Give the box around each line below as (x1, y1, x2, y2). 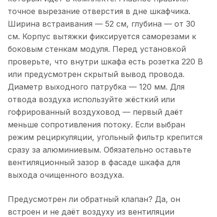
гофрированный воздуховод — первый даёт (8, 107, 183, 117)
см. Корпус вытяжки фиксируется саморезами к (8, 31, 196, 41)
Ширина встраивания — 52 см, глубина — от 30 (8, 18, 195, 29)
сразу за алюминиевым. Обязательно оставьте (8, 144, 191, 155)
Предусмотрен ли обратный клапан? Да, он (8, 194, 180, 204)
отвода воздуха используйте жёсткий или (8, 94, 175, 104)
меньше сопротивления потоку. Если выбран (8, 119, 185, 129)
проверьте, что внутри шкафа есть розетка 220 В (8, 56, 203, 66)
